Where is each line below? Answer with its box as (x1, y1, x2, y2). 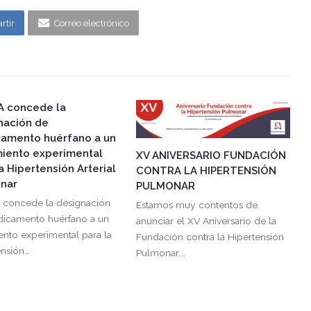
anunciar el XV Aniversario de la (136, 215, 277, 227)
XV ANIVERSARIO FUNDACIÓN (136, 149, 287, 162)
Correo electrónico (53, 17, 129, 28)
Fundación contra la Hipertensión (136, 231, 285, 243)
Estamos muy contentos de (136, 199, 258, 211)
